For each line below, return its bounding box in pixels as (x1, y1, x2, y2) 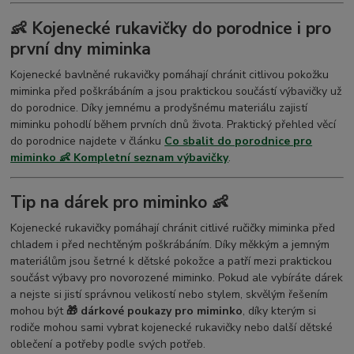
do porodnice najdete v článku (10, 133, 165, 149)
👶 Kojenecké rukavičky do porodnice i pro (10, 17, 332, 40)
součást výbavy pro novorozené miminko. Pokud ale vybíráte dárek (10, 269, 344, 285)
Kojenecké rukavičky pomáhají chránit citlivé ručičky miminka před (10, 220, 336, 235)
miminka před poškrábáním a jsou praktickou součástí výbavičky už (10, 83, 342, 99)
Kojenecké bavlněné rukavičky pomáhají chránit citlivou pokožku (10, 66, 330, 82)
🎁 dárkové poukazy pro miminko (66, 303, 243, 318)
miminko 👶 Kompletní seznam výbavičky (10, 149, 229, 165)
